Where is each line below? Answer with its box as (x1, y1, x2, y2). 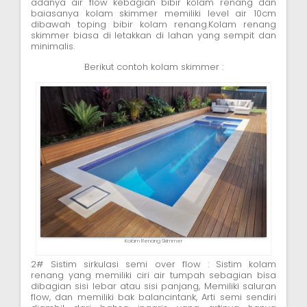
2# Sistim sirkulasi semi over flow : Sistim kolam (31, 257, 276, 271)
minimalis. (31, 40, 75, 53)
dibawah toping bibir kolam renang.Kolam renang (31, 18, 276, 32)
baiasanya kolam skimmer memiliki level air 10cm (31, 7, 276, 21)
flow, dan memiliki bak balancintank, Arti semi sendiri (31, 290, 276, 304)
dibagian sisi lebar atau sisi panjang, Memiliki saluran (31, 279, 276, 293)
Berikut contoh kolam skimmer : (84, 60, 223, 74)
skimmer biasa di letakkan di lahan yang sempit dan (31, 29, 276, 42)
